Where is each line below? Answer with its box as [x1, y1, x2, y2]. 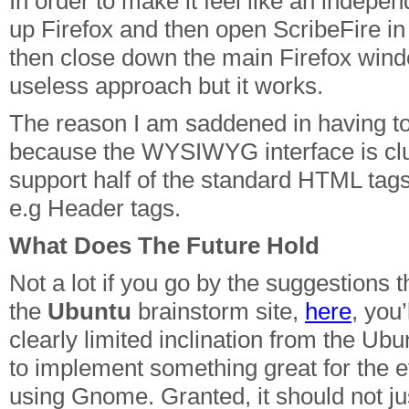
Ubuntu [47, 299, 131, 324]
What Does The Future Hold [9, 233, 320, 258]
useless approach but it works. [9, 73, 323, 99]
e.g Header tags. [9, 195, 181, 221]
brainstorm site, [131, 299, 305, 324]
